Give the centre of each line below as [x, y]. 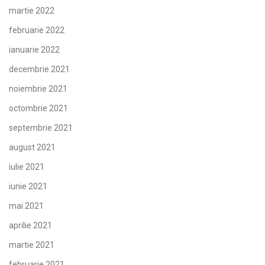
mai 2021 [26, 206]
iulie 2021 [27, 167]
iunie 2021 [28, 187]
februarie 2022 [37, 30]
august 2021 [32, 148]
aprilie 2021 [30, 226]
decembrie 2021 [39, 70]
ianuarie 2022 [34, 50]
